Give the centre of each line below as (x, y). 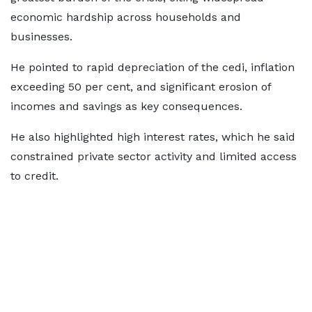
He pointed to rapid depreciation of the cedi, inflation (153, 67)
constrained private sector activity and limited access (154, 156)
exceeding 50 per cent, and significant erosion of (141, 87)
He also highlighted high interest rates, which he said (153, 137)
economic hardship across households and (126, 17)
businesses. (41, 37)
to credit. (34, 176)
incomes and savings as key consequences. (126, 106)
